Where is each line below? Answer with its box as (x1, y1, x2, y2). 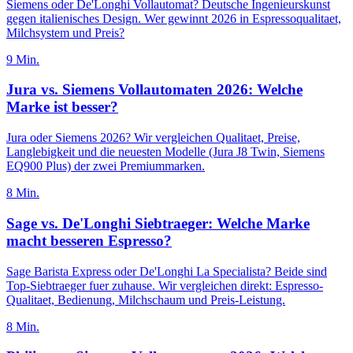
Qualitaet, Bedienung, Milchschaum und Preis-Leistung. (6, 292, 285, 307)
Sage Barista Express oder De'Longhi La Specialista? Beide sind (6, 264, 327, 278)
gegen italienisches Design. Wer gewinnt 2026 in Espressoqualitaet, (6, 11, 341, 25)
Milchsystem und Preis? (6, 25, 124, 39)
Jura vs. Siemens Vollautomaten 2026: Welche (6, 81, 303, 98)
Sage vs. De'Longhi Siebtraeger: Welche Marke (6, 214, 310, 232)
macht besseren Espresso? (6, 232, 172, 249)
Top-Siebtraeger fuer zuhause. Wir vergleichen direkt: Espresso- (6, 278, 323, 292)
